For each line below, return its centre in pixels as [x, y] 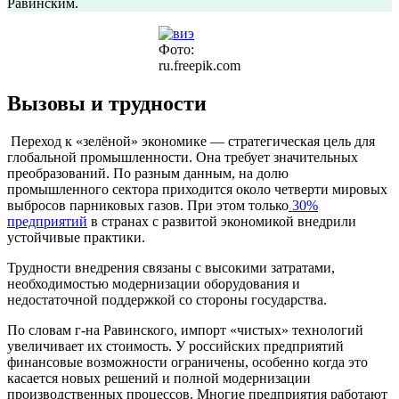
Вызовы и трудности [107, 103]
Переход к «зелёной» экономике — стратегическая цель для [193, 141]
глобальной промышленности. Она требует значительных [183, 157]
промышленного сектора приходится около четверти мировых [197, 189]
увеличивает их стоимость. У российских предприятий [175, 346]
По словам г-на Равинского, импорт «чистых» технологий [185, 330]
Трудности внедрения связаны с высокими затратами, [171, 267]
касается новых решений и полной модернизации [159, 378]
